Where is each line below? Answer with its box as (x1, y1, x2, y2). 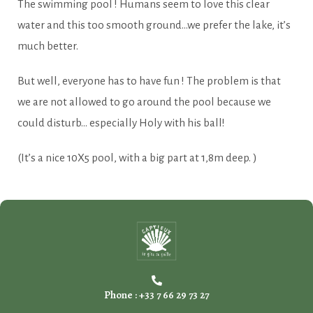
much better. (17, 40, 78, 52)
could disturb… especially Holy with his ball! (17, 117, 225, 129)
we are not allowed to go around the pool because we (17, 96, 271, 108)
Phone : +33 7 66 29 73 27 (104, 288, 209, 303)
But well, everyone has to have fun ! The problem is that (17, 75, 281, 87)
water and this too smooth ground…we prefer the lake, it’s (17, 19, 291, 31)
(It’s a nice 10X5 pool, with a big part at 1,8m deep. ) (17, 152, 257, 164)
